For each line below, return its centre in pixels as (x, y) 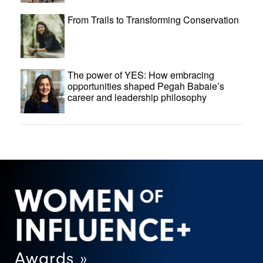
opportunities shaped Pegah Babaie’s (146, 86)
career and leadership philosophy (137, 97)
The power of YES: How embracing (141, 75)
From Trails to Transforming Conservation (153, 20)
